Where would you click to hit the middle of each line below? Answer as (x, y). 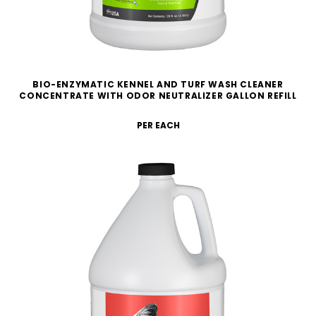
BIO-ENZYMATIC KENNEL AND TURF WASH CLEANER (158, 84)
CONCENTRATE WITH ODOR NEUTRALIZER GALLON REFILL (158, 95)
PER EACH (158, 125)
